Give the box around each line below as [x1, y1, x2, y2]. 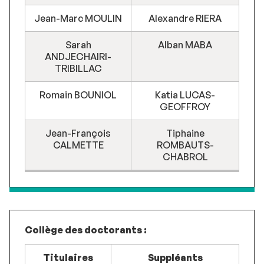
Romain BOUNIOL [39, 88, 117, 101]
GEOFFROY [160, 100, 210, 113]
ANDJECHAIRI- [45, 50, 111, 62]
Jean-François [45, 127, 111, 139]
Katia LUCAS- [155, 88, 215, 101]
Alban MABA [158, 38, 212, 51]
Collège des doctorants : [25, 224, 147, 236]
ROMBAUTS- [156, 138, 214, 151]
